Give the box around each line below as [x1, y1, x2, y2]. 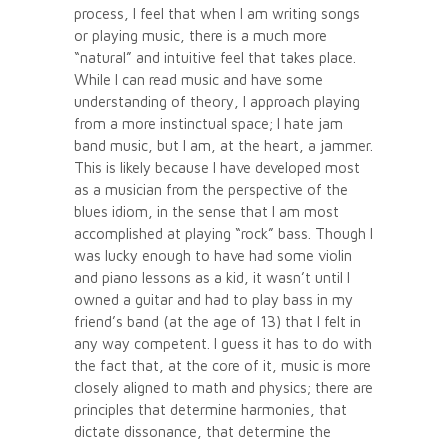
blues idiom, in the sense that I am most [74, 202, 339, 220]
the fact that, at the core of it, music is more [74, 356, 371, 374]
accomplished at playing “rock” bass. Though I [74, 224, 373, 242]
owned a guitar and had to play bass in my [74, 290, 353, 308]
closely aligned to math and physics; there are [74, 378, 373, 396]
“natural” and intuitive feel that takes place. [74, 48, 356, 66]
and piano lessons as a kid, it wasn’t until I [74, 268, 350, 286]
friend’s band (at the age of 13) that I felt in [74, 312, 361, 330]
